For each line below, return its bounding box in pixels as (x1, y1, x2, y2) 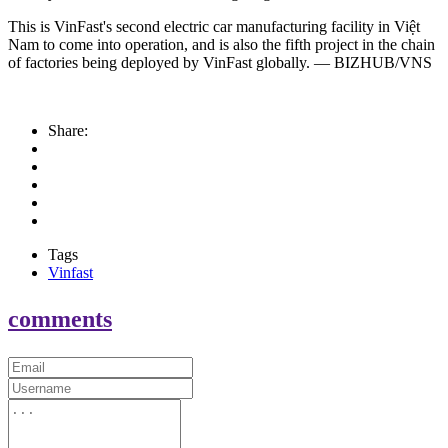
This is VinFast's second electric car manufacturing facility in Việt (8, 18, 420, 36)
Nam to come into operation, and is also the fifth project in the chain (8, 36, 435, 54)
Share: (48, 122, 88, 140)
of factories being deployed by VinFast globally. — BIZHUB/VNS (8, 54, 432, 72)
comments (8, 306, 112, 333)
